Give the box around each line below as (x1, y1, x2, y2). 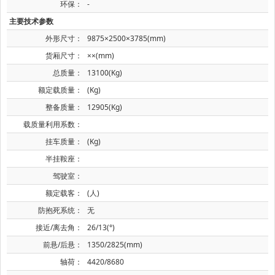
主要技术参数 (9, 15, 53, 26)
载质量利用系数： (23, 118, 82, 130)
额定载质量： (38, 84, 82, 95)
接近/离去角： (36, 222, 82, 233)
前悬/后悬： (43, 239, 82, 250)
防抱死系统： (38, 204, 82, 215)
